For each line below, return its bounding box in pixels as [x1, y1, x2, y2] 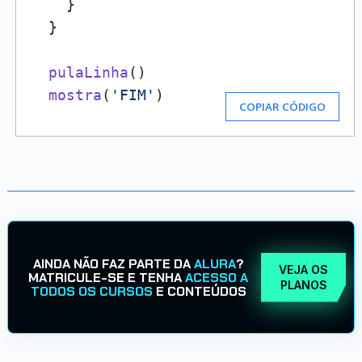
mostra [48, 86, 102, 103]
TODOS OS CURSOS [30, 282, 153, 300]
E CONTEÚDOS [152, 282, 246, 300]
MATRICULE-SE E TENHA [28, 268, 186, 286]
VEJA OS [279, 263, 329, 276]
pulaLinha [48, 64, 128, 81]
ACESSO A [185, 268, 249, 286]
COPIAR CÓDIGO [239, 99, 326, 114]
